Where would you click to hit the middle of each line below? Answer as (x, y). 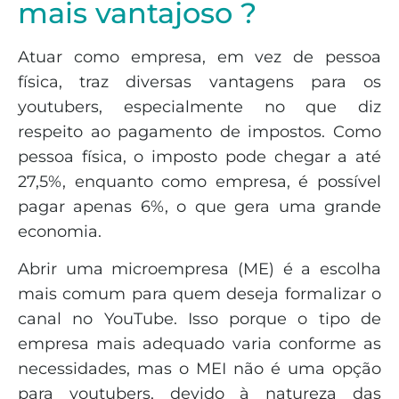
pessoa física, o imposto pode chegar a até (199, 156)
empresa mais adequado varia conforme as (199, 344)
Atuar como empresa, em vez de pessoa (199, 57)
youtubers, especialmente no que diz (199, 106)
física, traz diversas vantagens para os (199, 81)
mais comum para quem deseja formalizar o (199, 294)
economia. (60, 231)
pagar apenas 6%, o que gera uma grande (199, 206)
